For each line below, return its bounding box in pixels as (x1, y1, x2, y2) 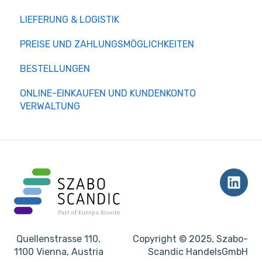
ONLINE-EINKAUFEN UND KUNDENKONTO (20, 88, 196, 99)
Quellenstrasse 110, (14, 233, 101, 244)
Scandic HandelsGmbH (148, 246, 248, 257)
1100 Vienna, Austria (14, 246, 104, 257)
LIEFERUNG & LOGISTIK (20, 14, 119, 26)
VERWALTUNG (20, 101, 80, 112)
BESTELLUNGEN (20, 63, 90, 75)
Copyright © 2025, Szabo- (133, 233, 248, 244)
